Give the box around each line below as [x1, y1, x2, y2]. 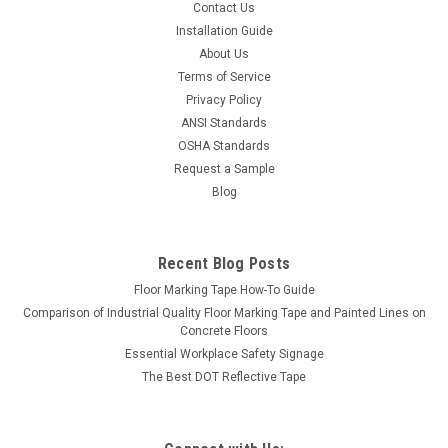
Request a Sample [173, 162, 275, 177]
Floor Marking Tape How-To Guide [133, 283, 315, 298]
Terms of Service [177, 70, 271, 85]
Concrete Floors [180, 324, 268, 339]
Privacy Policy [186, 93, 262, 108]
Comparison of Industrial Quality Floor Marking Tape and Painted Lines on [22, 306, 426, 321]
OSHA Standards [178, 139, 270, 154]
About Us [199, 47, 249, 62]
